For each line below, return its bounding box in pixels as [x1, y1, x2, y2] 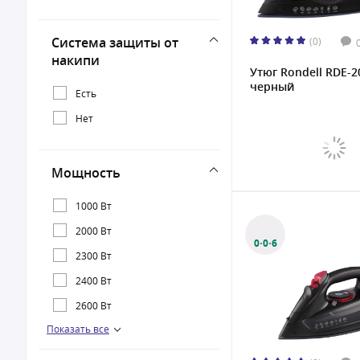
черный [250, 79, 294, 94]
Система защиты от [51, 34, 178, 51]
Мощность [51, 164, 121, 182]
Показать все [47, 322, 109, 335]
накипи [51, 51, 100, 69]
